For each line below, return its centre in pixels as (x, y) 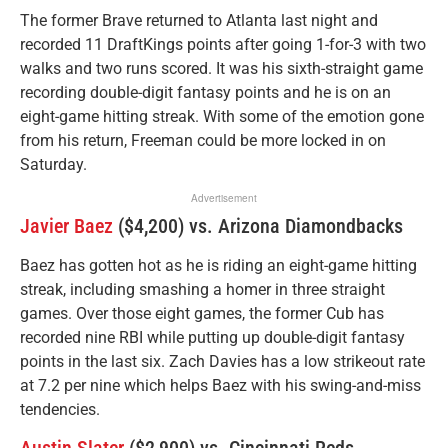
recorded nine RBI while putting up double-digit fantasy (212, 338)
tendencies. (60, 410)
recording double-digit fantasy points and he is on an (205, 92)
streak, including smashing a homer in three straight (202, 290)
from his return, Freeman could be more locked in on (203, 140)
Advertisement (224, 198)
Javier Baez (66, 226)
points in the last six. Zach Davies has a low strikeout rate (222, 362)
